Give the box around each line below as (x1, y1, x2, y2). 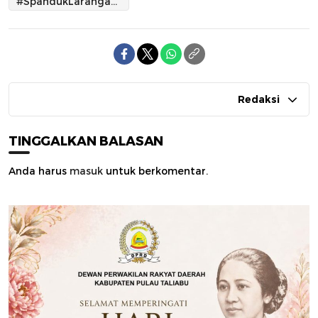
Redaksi (238, 93, 280, 106)
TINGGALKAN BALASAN (9, 133, 164, 150)
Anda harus (9, 165, 70, 178)
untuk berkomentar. (103, 165, 208, 178)
